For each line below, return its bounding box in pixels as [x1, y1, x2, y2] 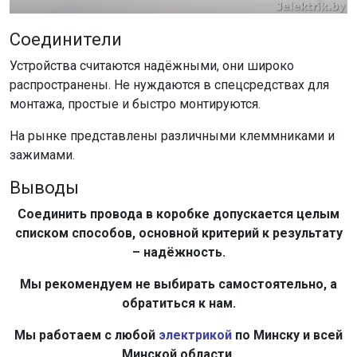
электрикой [159, 328, 232, 343]
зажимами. [10, 147, 75, 163]
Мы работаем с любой [14, 328, 159, 343]
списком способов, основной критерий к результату [14, 226, 343, 241]
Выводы [10, 178, 79, 198]
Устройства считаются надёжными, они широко [10, 58, 294, 74]
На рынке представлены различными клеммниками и [10, 128, 335, 144]
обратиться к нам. [121, 296, 236, 312]
